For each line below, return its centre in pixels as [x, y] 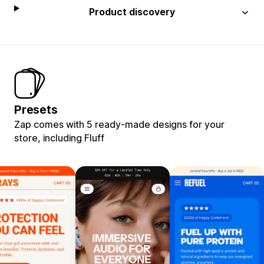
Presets [36, 109]
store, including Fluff [59, 138]
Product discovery [132, 11]
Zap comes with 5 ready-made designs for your [119, 124]
